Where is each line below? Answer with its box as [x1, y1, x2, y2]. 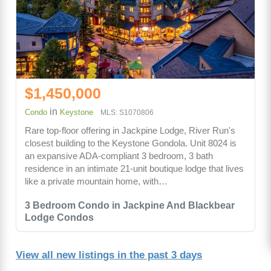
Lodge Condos [25, 212, 94, 223]
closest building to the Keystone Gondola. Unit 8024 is [25, 138, 237, 149]
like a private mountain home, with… [25, 176, 168, 187]
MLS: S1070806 [100, 108, 154, 117]
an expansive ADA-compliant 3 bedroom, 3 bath [25, 151, 213, 162]
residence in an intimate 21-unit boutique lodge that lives [25, 163, 244, 174]
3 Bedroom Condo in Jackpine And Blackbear [25, 200, 235, 211]
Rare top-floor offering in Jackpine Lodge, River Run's [25, 125, 235, 136]
